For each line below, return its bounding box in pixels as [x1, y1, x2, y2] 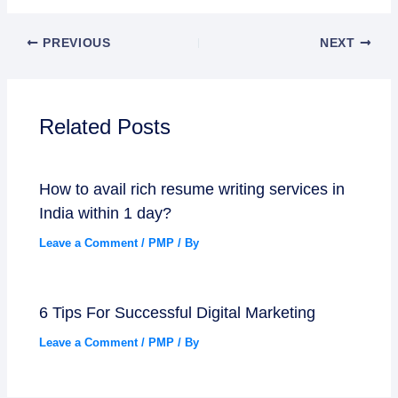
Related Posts [39, 115, 171, 139]
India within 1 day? [39, 203, 172, 222]
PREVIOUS [38, 36, 111, 50]
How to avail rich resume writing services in [39, 179, 346, 198]
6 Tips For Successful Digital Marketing [39, 303, 316, 322]
